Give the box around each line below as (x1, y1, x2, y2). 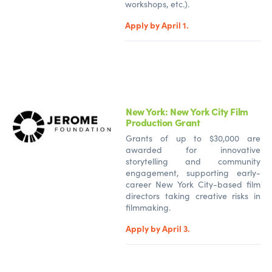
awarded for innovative (126, 143, 260, 155)
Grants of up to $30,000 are (126, 132, 260, 144)
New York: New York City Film (126, 104, 248, 118)
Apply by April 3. (126, 222, 190, 234)
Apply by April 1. (125, 18, 189, 31)
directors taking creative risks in (126, 189, 260, 202)
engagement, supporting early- (126, 166, 260, 178)
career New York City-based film (126, 178, 260, 190)
